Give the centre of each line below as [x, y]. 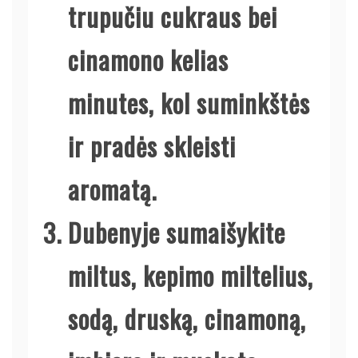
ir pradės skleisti [152, 145]
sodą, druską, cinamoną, [187, 318]
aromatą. [112, 189]
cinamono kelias [148, 59]
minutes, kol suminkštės [189, 102]
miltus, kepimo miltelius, [191, 275]
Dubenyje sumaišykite [177, 232]
